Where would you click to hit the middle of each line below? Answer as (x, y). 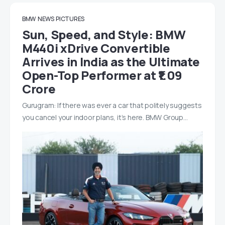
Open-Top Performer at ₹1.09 (102, 75)
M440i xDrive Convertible (96, 48)
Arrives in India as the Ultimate (111, 61)
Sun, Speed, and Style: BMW (104, 34)
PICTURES (70, 19)
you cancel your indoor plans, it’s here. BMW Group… (105, 117)
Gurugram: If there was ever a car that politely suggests (112, 105)
